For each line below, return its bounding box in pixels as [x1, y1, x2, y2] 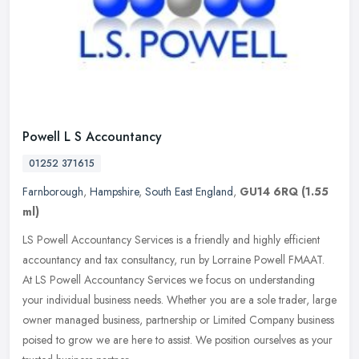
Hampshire [90, 184, 139, 200]
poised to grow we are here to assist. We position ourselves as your [22, 332, 333, 349]
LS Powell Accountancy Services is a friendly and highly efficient [22, 232, 320, 248]
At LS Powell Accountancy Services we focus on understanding [22, 272, 315, 288]
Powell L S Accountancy [22, 127, 162, 147]
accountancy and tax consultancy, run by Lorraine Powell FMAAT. [22, 252, 325, 268]
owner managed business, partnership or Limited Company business [22, 312, 334, 329]
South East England [145, 184, 233, 200]
